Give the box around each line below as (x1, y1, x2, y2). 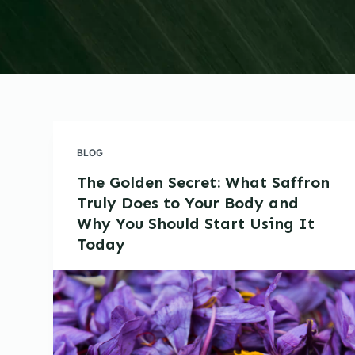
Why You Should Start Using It (77, 214, 315, 233)
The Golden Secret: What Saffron (77, 173, 330, 192)
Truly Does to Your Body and (77, 193, 300, 212)
